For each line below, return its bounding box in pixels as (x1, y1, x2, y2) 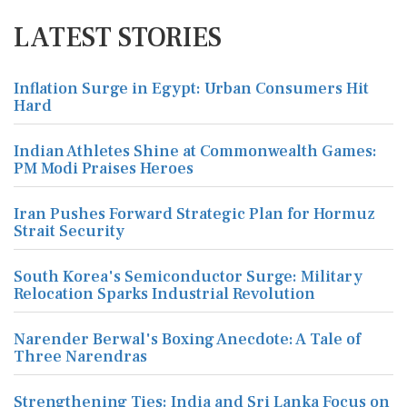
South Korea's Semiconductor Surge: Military (14, 266, 362, 287)
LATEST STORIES (14, 20, 222, 55)
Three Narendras (14, 346, 147, 367)
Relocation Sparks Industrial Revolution (14, 283, 315, 304)
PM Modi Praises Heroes (14, 158, 194, 179)
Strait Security (14, 221, 124, 242)
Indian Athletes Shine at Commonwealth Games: (14, 141, 377, 162)
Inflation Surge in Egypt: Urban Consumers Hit (14, 78, 369, 99)
